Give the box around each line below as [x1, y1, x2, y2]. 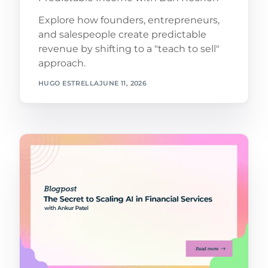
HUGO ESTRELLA [38, 79, 99, 88]
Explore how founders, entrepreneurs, [38, 14, 220, 26]
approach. [38, 57, 86, 69]
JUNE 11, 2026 [99, 79, 147, 88]
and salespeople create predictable [38, 28, 206, 40]
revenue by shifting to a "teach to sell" [38, 42, 220, 54]
